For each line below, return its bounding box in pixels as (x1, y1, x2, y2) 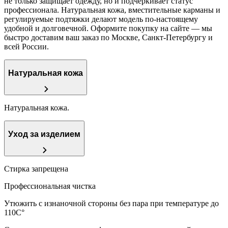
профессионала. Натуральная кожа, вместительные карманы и (4, 5, 220, 14)
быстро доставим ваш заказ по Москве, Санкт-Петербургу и (4, 33, 213, 42)
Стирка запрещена (4, 164, 68, 173)
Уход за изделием (8, 130, 80, 139)
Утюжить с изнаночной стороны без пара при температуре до (4, 198, 219, 208)
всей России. (4, 42, 49, 51)
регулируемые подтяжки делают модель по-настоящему (4, 14, 198, 23)
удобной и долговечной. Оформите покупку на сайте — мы (4, 23, 212, 33)
